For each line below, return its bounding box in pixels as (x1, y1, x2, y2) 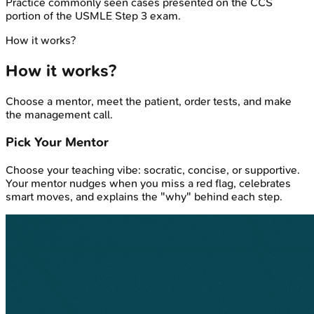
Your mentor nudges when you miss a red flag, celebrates (6, 176, 291, 190)
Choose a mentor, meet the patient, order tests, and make (6, 95, 292, 109)
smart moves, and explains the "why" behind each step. (6, 189, 282, 203)
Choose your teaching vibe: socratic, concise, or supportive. (6, 163, 300, 177)
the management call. (6, 108, 113, 122)
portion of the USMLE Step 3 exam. (6, 9, 181, 23)
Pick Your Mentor (6, 134, 109, 150)
